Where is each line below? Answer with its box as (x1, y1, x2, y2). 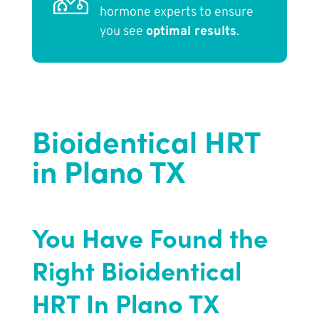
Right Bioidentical (31, 251, 241, 288)
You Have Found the (31, 219, 268, 256)
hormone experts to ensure (99, 4, 253, 21)
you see (99, 23, 146, 41)
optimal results (145, 23, 236, 41)
